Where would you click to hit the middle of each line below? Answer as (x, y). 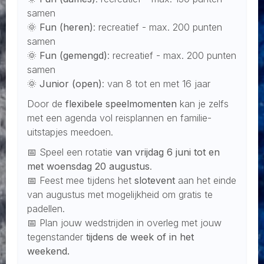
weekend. (48, 251)
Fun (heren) (66, 27)
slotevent (153, 180)
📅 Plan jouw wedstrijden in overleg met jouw (124, 222)
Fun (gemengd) (73, 55)
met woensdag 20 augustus (88, 166)
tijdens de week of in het (140, 237)
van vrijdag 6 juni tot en (166, 152)
